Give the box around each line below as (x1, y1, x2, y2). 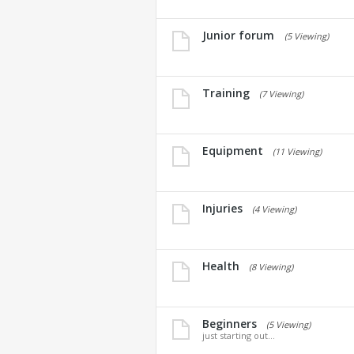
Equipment (202, 143, 263, 158)
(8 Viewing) (249, 261, 293, 273)
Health (202, 258, 239, 273)
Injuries (202, 201, 243, 216)
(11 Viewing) (273, 145, 322, 157)
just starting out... (202, 330, 275, 341)
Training (202, 85, 250, 100)
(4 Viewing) (252, 203, 296, 215)
